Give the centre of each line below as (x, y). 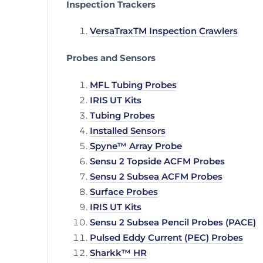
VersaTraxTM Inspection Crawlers (164, 31)
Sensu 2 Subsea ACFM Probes (156, 177)
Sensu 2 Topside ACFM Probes (157, 162)
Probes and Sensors (111, 58)
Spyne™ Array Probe (136, 146)
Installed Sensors (128, 131)
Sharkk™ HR (118, 253)
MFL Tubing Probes (133, 85)
